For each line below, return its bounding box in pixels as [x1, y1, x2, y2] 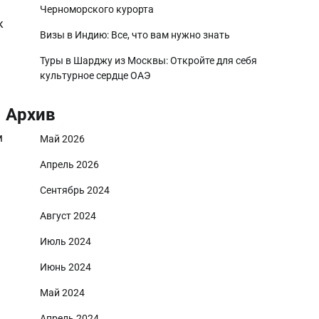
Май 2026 [40, 133, 85, 145]
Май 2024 [40, 287, 85, 298]
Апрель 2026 [40, 159, 99, 170]
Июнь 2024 [40, 261, 91, 273]
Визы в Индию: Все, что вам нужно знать [40, 29, 230, 41]
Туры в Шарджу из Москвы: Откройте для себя [40, 55, 257, 66]
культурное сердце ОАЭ [40, 70, 150, 81]
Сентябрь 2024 [40, 184, 110, 196]
